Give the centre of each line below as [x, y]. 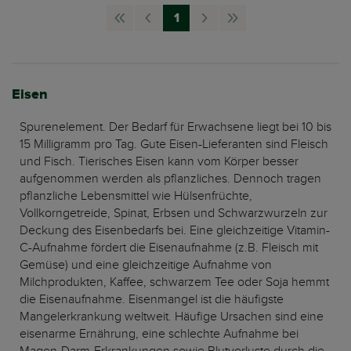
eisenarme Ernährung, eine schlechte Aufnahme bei [159, 334]
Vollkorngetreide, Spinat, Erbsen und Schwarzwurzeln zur [174, 213]
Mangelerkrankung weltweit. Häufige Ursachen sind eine [172, 317]
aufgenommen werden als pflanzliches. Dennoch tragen [170, 179]
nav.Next [228, 25]
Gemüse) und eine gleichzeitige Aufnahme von [146, 265]
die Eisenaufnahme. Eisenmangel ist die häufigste [152, 299]
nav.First [143, 25]
